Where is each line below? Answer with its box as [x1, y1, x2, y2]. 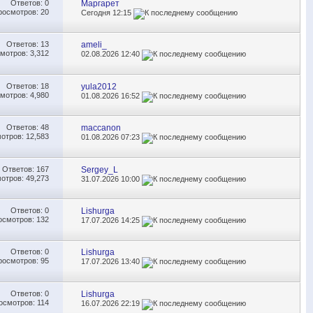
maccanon [81, 123, 122, 133]
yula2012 [81, 81, 117, 92]
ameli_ [81, 40, 108, 50]
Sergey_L [81, 164, 119, 175]
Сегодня [81, 8, 113, 17]
